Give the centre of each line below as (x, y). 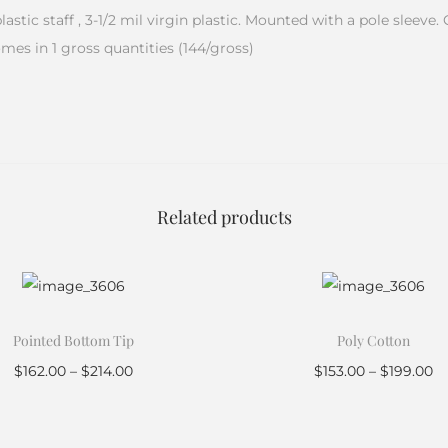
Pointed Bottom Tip (74, 341)
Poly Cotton (374, 341)
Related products (224, 216)
